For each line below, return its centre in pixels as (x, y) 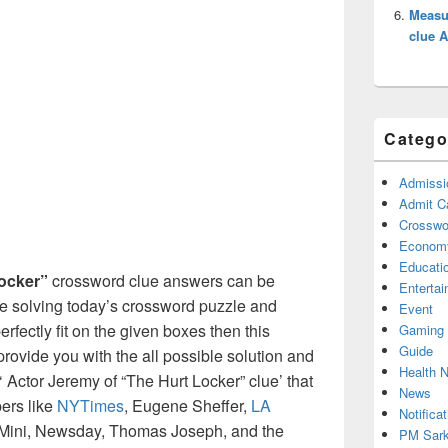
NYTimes (90, 406)
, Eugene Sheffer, (187, 406)
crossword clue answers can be (161, 281)
